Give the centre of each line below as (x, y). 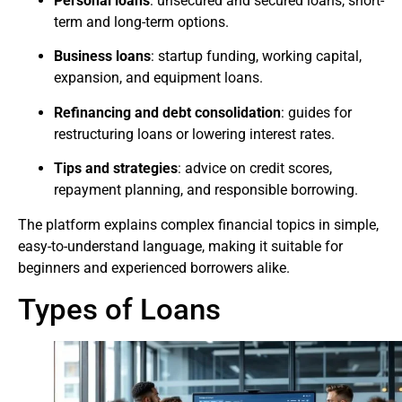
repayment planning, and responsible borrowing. (206, 190)
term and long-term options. (141, 22)
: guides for (316, 112)
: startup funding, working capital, (256, 57)
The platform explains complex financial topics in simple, (198, 224)
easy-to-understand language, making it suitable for (180, 246)
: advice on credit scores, (255, 169)
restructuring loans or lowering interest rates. (194, 134)
